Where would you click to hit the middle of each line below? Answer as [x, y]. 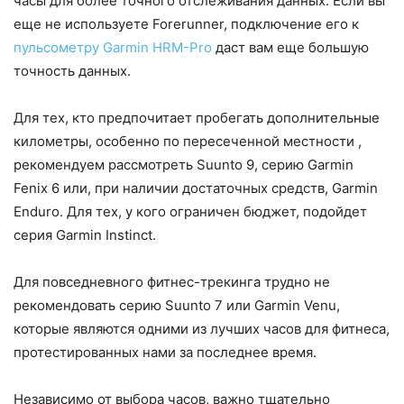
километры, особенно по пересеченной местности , [188, 141]
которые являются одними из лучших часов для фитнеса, [202, 328]
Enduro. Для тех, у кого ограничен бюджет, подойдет [190, 211]
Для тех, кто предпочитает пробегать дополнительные [197, 117]
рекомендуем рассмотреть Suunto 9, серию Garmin [184, 164]
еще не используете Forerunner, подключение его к [186, 23]
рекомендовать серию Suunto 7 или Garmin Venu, [177, 305]
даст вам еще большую [290, 47]
